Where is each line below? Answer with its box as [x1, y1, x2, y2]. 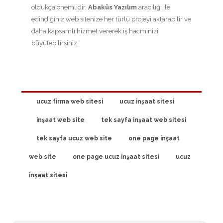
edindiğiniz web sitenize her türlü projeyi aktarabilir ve [31, 15, 191, 23]
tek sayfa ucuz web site [36, 135, 112, 142]
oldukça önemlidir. [31, 3, 88, 11]
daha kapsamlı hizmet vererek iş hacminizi [31, 27, 158, 35]
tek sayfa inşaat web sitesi [101, 116, 186, 124]
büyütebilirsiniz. [31, 39, 79, 47]
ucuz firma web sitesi [36, 98, 103, 106]
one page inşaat [128, 135, 180, 142]
